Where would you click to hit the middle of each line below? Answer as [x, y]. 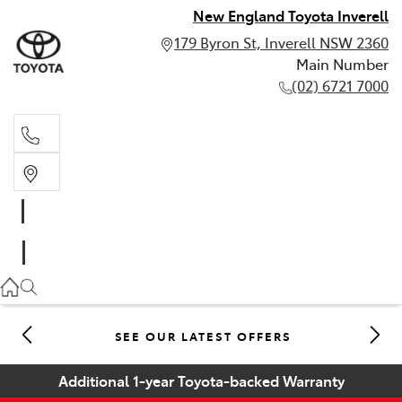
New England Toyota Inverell [291, 15]
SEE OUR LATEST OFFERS [203, 335]
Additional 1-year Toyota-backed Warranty [201, 380]
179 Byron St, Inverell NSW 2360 [281, 42]
